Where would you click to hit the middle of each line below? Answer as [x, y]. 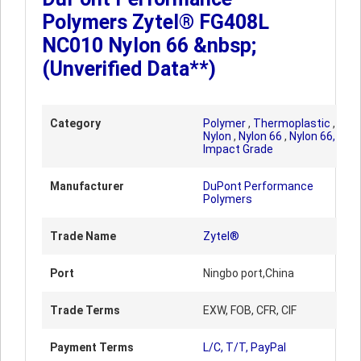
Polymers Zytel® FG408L [156, 22]
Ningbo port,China [249, 273]
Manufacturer [87, 186]
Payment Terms [92, 347]
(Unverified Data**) [129, 69]
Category [75, 123]
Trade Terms [85, 310]
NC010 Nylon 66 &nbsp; [149, 46]
